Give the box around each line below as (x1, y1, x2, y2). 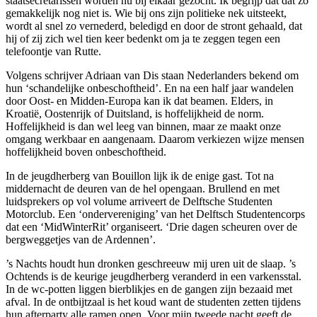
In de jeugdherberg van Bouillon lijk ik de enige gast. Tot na (6, 169, 274, 182)
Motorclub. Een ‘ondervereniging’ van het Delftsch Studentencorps (6, 207, 305, 220)
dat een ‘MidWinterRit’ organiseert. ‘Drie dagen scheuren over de (6, 220, 297, 233)
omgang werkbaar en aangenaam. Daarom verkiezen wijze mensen (6, 132, 304, 145)
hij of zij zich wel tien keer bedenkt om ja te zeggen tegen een (6, 32, 280, 45)
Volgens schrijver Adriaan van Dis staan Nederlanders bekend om (6, 69, 299, 81)
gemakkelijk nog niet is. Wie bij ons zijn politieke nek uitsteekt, (6, 6, 287, 19)
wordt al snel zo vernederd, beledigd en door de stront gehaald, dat (6, 19, 302, 32)
